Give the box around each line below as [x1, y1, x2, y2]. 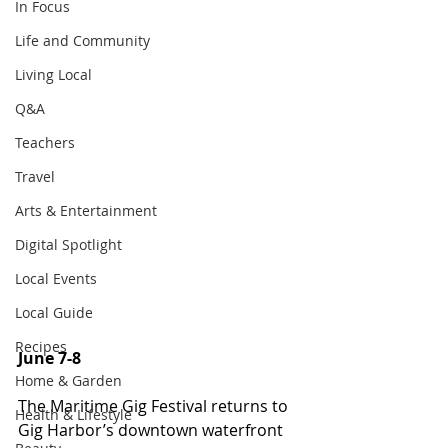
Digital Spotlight [15, 235, 122, 254]
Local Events [15, 269, 97, 288]
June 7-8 [18, 346, 81, 369]
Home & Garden [15, 371, 122, 390]
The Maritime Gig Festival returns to [18, 394, 292, 417]
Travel [15, 167, 55, 186]
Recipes [15, 337, 67, 356]
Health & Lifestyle [15, 405, 132, 424]
